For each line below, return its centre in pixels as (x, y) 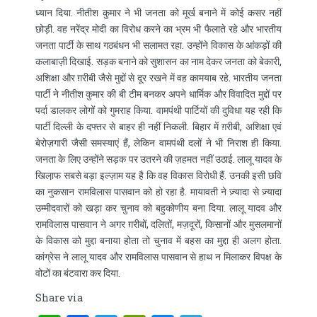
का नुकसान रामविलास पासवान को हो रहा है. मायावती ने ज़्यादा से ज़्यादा (158, 192)
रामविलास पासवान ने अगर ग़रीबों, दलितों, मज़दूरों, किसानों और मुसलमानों (158, 224)
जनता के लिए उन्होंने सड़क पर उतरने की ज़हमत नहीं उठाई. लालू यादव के (158, 159)
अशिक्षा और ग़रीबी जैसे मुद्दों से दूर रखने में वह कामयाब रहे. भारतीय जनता (158, 78)
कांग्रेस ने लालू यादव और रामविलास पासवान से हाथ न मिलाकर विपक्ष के (158, 257)
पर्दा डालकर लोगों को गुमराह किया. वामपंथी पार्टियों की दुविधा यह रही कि (158, 110)
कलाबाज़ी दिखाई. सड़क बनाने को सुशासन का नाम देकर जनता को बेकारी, (158, 62)
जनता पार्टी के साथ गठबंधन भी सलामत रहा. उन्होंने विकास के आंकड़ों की (158, 45)
